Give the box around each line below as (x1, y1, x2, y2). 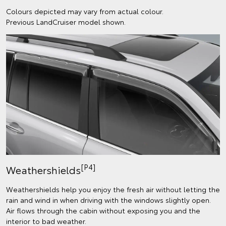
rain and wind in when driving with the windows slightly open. (6, 194, 211, 205)
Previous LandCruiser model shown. (6, 17, 126, 27)
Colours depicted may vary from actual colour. (6, 6, 163, 17)
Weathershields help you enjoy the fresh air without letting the (6, 184, 220, 194)
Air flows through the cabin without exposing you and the (6, 205, 200, 215)
